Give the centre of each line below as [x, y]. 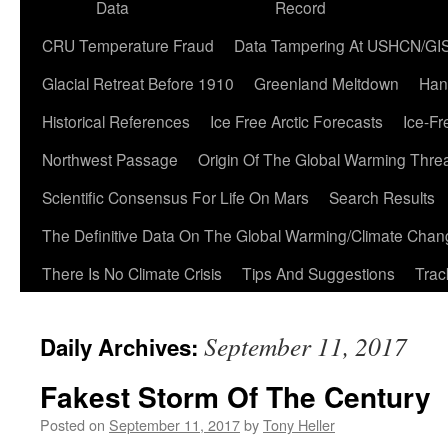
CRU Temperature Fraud [128, 45]
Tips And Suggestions [318, 273]
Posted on [72, 424]
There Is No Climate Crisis [132, 273]
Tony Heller [299, 424]
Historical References [116, 121]
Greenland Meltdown [326, 83]
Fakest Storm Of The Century [235, 396]
